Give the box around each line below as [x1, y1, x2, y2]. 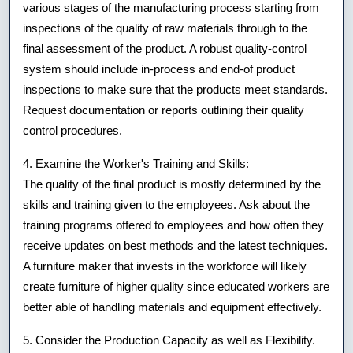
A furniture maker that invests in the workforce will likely [23, 258, 307, 273]
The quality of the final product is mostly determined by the [23, 176, 321, 191]
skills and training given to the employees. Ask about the [23, 197, 310, 211]
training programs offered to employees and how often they [23, 217, 324, 232]
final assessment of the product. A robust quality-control [23, 41, 307, 55]
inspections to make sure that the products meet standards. [23, 82, 328, 96]
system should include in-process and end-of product [23, 61, 295, 76]
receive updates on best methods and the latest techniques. [23, 238, 328, 252]
